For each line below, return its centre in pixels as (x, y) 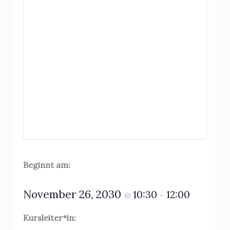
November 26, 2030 (73, 194)
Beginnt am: (46, 165)
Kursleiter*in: (49, 217)
